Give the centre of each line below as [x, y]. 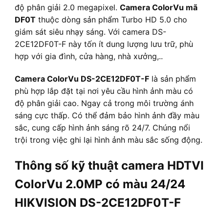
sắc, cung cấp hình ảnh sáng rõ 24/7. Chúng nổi [102, 128]
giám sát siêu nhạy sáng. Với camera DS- [90, 32]
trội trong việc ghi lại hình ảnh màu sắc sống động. [109, 140]
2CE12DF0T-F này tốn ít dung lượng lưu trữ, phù [104, 44]
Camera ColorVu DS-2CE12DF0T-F [82, 79]
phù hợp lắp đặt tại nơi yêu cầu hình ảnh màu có [104, 91]
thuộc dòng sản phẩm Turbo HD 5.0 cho [111, 20]
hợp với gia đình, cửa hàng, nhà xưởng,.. [89, 56]
